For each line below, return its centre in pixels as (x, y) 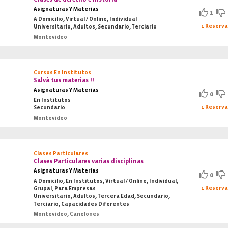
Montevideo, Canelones (67, 214)
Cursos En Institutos (63, 73)
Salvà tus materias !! (64, 80)
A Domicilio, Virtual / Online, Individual (85, 19)
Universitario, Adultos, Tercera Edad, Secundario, (102, 196)
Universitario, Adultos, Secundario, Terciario (95, 27)
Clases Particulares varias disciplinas (89, 161)
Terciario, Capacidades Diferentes (82, 204)
